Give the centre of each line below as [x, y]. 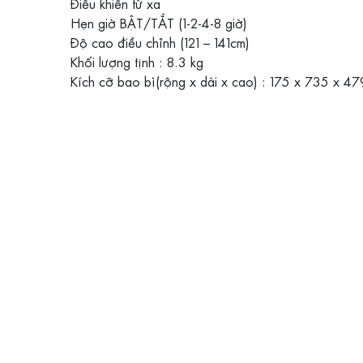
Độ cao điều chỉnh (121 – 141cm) [160, 42]
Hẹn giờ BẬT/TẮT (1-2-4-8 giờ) [159, 23]
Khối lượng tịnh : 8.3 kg [137, 62]
